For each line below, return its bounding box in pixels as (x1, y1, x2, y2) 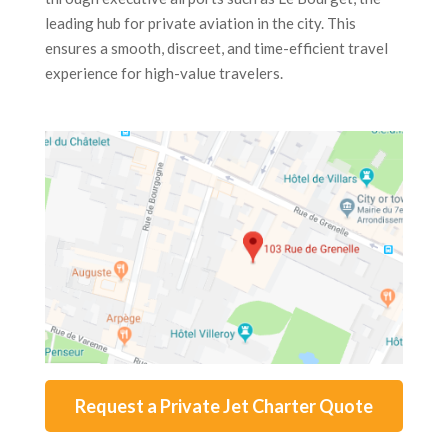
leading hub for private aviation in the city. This (44, 14, 356, 33)
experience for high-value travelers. (44, 64, 283, 83)
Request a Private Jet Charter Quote (74, 395, 373, 418)
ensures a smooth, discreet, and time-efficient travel (44, 39, 388, 58)
